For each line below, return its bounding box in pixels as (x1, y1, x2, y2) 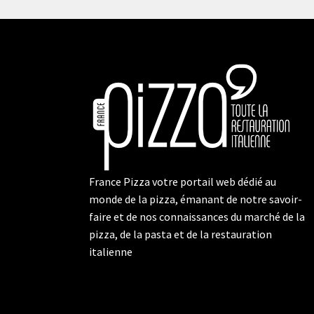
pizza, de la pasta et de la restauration (89, 227, 272, 242)
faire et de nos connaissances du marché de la (89, 210, 305, 224)
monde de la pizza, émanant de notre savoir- (89, 192, 302, 207)
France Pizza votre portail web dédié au (89, 175, 276, 189)
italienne (89, 245, 132, 259)
